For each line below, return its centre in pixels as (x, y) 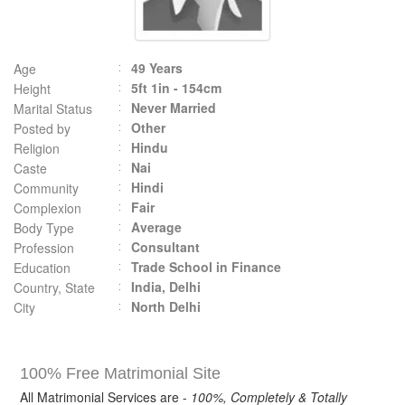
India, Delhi (166, 287)
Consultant (165, 247)
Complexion (47, 208)
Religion (37, 148)
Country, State (54, 287)
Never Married (174, 108)
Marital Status (53, 108)
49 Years (157, 68)
